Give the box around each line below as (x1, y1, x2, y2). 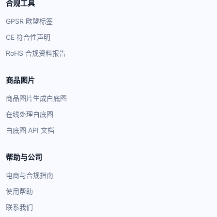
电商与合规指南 (6, 171, 53, 179)
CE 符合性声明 (6, 33, 50, 41)
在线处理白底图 (6, 110, 53, 118)
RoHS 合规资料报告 (6, 49, 66, 57)
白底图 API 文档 (6, 126, 54, 134)
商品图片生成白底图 (6, 94, 67, 102)
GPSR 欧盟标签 (6, 17, 53, 25)
